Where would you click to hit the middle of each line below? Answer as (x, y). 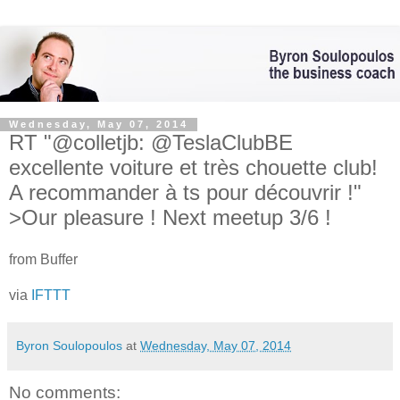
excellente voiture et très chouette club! (193, 167)
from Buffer (43, 260)
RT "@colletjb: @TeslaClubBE (151, 142)
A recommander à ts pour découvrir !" (185, 192)
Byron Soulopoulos (69, 346)
